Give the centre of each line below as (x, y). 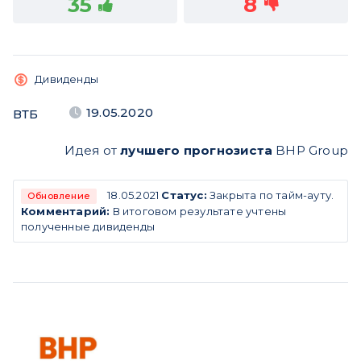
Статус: (184, 195)
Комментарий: (66, 211)
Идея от (92, 150)
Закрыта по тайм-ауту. (270, 195)
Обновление (59, 195)
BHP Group (310, 150)
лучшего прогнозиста (196, 150)
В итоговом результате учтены (198, 211)
